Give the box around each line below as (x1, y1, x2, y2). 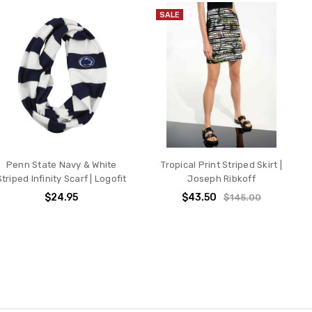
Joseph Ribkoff (187, 173, 256, 184)
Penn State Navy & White (6, 159, 117, 170)
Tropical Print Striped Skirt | (161, 159, 282, 170)
